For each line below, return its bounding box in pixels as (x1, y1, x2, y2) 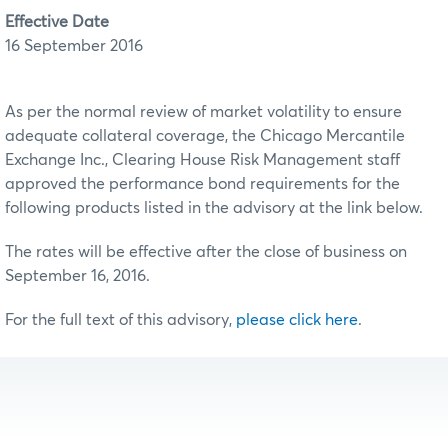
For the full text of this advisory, (5, 311, 236, 328)
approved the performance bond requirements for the (5, 175, 400, 192)
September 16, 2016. (5, 267, 150, 284)
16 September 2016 (5, 37, 143, 54)
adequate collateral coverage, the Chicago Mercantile (5, 127, 405, 144)
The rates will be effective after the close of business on (5, 243, 407, 260)
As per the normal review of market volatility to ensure (5, 103, 402, 120)
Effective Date (5, 13, 109, 30)
